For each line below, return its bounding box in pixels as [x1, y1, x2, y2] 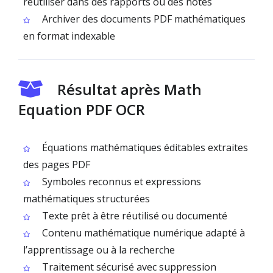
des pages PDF [23, 158, 90, 171]
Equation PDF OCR [18, 99, 145, 119]
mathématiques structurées [23, 192, 150, 205]
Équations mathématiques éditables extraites [40, 141, 248, 154]
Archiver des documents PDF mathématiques [40, 12, 246, 26]
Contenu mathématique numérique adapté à [40, 226, 245, 239]
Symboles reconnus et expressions [40, 175, 201, 188]
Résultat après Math [57, 79, 202, 99]
